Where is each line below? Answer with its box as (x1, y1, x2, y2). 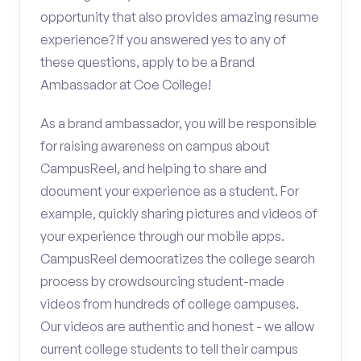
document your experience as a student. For (40, 183, 299, 199)
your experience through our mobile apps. (40, 228, 284, 244)
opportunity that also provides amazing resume (40, 9, 319, 25)
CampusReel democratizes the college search (40, 251, 315, 267)
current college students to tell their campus (40, 341, 298, 357)
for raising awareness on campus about (40, 138, 270, 154)
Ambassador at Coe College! (40, 77, 211, 93)
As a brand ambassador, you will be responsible (40, 115, 317, 131)
